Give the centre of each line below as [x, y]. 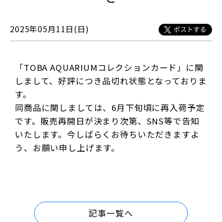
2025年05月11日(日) [50, 29]
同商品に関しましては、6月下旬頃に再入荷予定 [110, 108]
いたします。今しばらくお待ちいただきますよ [107, 134]
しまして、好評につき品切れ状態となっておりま [111, 81]
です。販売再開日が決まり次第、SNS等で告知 [107, 121]
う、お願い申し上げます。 [68, 148]
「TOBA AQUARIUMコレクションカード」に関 [109, 67]
